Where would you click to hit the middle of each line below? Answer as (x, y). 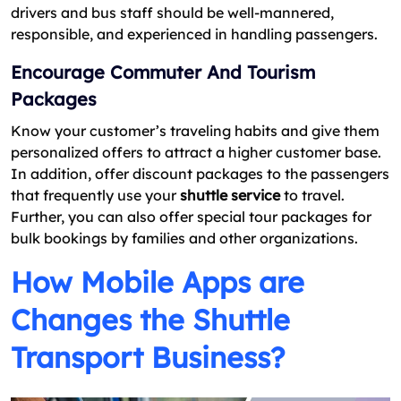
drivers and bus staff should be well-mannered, (172, 12)
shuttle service (230, 195)
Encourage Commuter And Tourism (163, 72)
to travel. (312, 195)
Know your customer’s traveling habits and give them (195, 130)
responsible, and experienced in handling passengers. (194, 34)
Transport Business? (148, 357)
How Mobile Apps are (158, 282)
